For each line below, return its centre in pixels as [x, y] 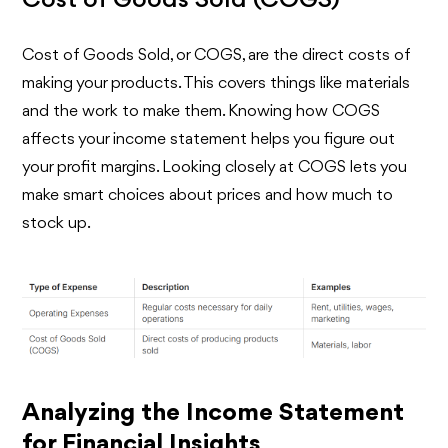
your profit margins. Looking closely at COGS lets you [215, 168]
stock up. [57, 224]
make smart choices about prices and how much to [208, 196]
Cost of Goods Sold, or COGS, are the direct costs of [216, 56]
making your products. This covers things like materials [216, 84]
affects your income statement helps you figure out [209, 140]
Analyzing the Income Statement [213, 412]
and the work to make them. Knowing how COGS [201, 112]
